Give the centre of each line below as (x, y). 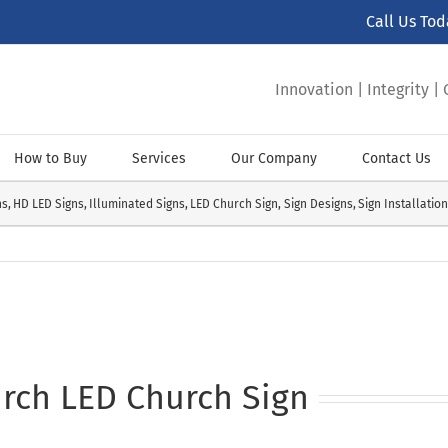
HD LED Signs (49, 203)
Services (159, 158)
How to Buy (50, 158)
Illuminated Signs (137, 203)
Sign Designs (318, 203)
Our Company (274, 158)
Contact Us (396, 158)
